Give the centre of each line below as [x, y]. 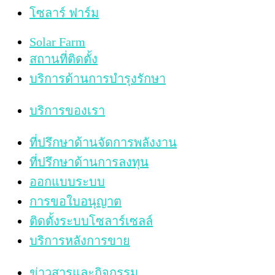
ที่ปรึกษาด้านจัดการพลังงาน [103, 142]
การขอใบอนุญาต [76, 201]
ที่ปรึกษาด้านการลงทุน [89, 162]
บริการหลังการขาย [80, 240]
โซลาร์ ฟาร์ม [64, 13]
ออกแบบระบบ [67, 181]
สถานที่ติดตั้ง [64, 59]
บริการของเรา [67, 110]
